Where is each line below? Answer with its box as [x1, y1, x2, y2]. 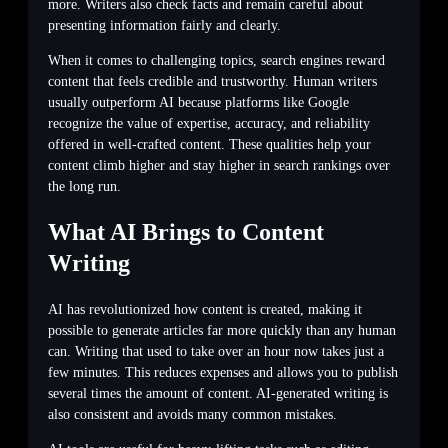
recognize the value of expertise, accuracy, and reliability [48, 115, 370, 131]
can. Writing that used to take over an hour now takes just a [48, 343, 384, 359]
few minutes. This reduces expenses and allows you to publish [48, 364, 398, 380]
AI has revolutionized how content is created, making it [48, 301, 362, 317]
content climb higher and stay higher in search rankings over [48, 157, 390, 173]
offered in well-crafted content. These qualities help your [48, 136, 371, 152]
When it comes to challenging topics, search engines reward [48, 52, 385, 68]
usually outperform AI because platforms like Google [48, 94, 349, 110]
